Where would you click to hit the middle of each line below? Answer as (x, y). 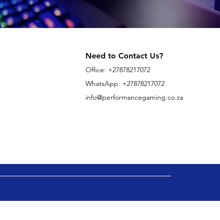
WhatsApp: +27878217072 (125, 84)
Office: (96, 70)
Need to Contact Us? (124, 56)
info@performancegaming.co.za (134, 97)
